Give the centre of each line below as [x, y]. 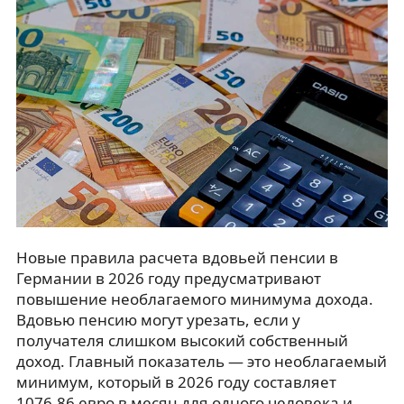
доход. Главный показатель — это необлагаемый [201, 361]
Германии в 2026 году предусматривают [168, 278]
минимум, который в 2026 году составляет [176, 381]
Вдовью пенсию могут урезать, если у [158, 319]
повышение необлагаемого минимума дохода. [194, 298]
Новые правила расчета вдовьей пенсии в [177, 257]
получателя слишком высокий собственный [182, 340]
